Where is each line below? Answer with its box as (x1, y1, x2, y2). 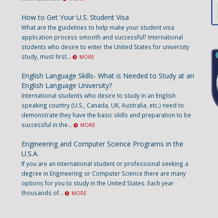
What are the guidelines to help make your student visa (21, 23, 174, 31)
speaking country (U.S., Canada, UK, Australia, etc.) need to (21, 101, 184, 109)
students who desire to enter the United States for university (21, 43, 189, 51)
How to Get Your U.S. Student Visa (21, 13, 129, 22)
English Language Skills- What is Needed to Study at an (21, 71, 194, 80)
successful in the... (21, 121, 73, 128)
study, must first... (21, 53, 73, 60)
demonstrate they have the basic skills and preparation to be (21, 111, 191, 119)
